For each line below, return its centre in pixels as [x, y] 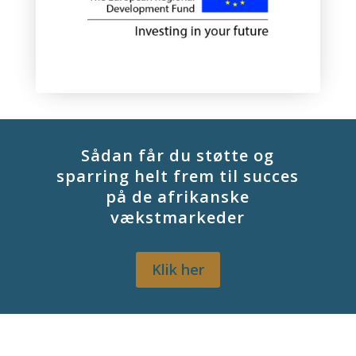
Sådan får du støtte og [178, 155]
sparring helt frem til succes [178, 176]
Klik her [178, 270]
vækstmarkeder [178, 217]
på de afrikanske [178, 196]
